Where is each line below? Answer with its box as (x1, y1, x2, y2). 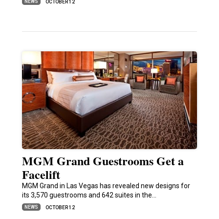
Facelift (22, 166, 60, 183)
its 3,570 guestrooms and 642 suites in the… (22, 191, 156, 199)
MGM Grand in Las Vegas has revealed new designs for (22, 182, 190, 190)
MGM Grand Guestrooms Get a (22, 152, 184, 170)
